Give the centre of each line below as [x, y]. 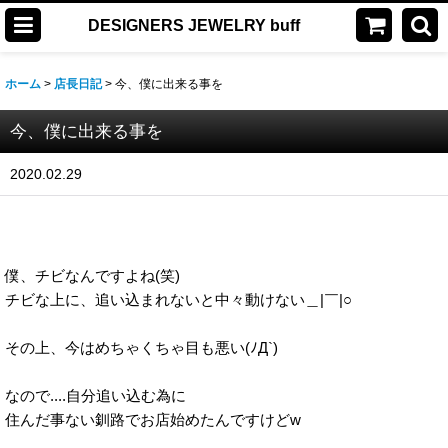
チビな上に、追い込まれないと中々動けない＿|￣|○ [178, 299]
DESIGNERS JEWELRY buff [194, 24]
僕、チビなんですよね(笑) [92, 275]
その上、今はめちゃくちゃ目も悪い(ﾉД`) [141, 347]
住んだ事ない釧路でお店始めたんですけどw [153, 419]
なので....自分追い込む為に [95, 395]
